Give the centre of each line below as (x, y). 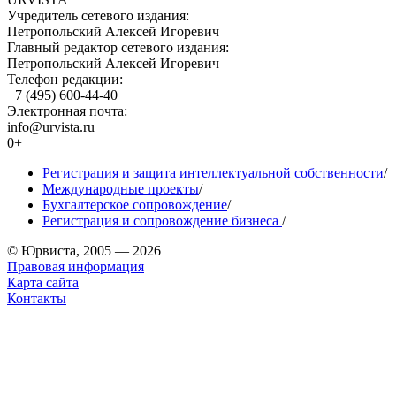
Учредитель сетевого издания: (98, 15)
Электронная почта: (67, 110)
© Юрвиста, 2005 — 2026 (84, 250)
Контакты (37, 298)
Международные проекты (121, 188)
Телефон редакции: (65, 79)
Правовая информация (76, 266)
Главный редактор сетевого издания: (118, 47)
